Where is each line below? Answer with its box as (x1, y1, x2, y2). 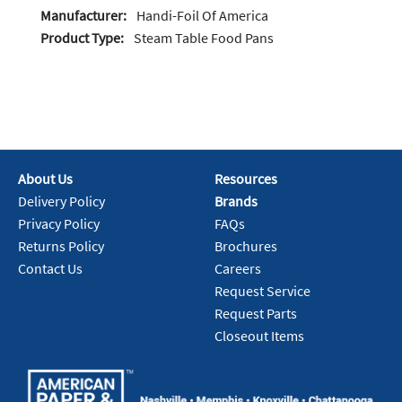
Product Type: (40, 29, 124, 48)
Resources (214, 170, 277, 188)
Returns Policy (18, 237, 104, 256)
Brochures (214, 237, 277, 256)
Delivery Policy (18, 192, 105, 211)
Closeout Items (214, 327, 304, 345)
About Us (18, 170, 73, 188)
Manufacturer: (40, 6, 127, 25)
